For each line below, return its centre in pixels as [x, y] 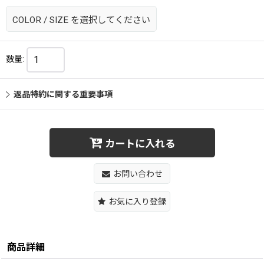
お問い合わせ [138, 174]
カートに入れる [140, 143]
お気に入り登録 [137, 202]
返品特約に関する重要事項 [63, 95]
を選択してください [110, 20]
